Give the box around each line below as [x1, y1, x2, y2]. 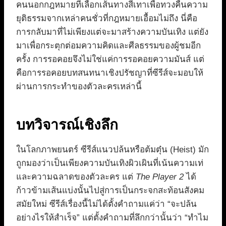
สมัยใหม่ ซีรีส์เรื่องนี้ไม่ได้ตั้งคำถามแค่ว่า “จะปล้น [16, 199, 197, 209]
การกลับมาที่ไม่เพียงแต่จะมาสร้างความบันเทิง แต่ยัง [16, 27, 208, 37]
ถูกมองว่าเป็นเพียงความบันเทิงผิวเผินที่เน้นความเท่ [16, 158, 203, 168]
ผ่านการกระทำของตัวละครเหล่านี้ [16, 82, 142, 92]
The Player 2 [136, 172, 184, 182]
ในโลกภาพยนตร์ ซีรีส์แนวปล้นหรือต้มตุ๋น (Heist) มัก [16, 145, 209, 155]
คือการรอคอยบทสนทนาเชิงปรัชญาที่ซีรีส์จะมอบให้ [16, 68, 203, 78]
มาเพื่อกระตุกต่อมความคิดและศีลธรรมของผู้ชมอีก [16, 41, 201, 51]
